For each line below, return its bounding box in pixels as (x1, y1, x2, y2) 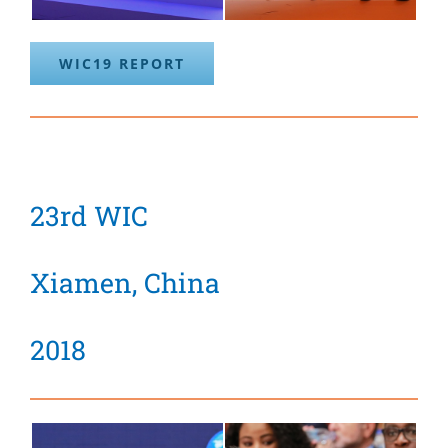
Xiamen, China (30, 264, 220, 300)
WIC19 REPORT (59, 54, 185, 74)
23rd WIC (30, 198, 148, 234)
